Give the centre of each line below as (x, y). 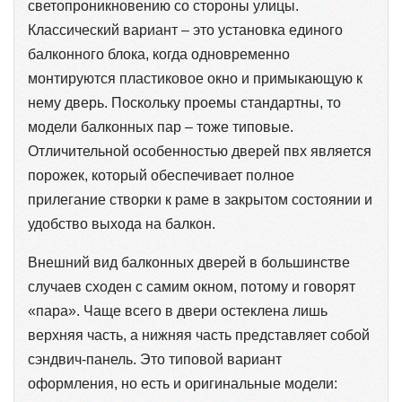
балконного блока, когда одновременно (159, 54)
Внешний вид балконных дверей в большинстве (189, 262)
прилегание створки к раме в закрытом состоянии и (200, 200)
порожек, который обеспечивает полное (161, 175)
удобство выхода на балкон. (122, 224)
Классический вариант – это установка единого (185, 30)
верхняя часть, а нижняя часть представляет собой (199, 335)
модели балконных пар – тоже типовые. (161, 127)
